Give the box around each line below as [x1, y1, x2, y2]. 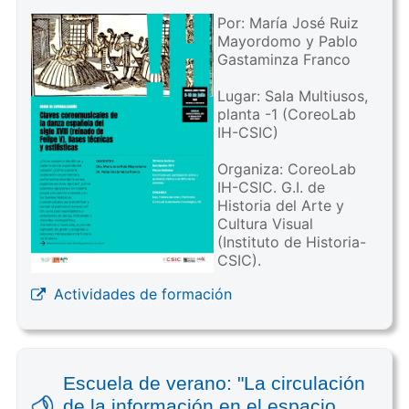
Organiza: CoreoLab [216, 160, 356, 179]
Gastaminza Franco [216, 50, 351, 69]
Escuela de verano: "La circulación [62, 372, 365, 393]
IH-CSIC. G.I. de [216, 178, 325, 197]
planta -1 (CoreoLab [216, 105, 356, 124]
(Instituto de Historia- [216, 233, 366, 252]
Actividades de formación [53, 284, 232, 303]
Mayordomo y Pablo [216, 32, 358, 51]
